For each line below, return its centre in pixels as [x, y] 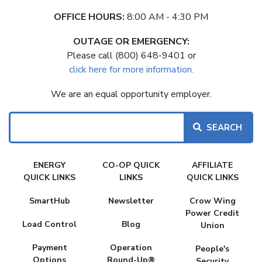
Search [22, 118]
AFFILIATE [213, 165]
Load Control [50, 224]
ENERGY [50, 165]
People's [213, 249]
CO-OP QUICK [131, 165]
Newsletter [131, 201]
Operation [131, 247]
